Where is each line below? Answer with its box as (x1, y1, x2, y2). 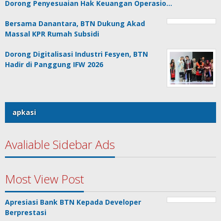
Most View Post (5, 171, 84, 187)
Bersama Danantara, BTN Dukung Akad (5, 19, 145, 29)
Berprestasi (5, 208, 46, 218)
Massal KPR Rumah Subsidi (5, 29, 99, 39)
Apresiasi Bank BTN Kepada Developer (5, 197, 141, 207)
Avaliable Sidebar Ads (5, 136, 115, 153)
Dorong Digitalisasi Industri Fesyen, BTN (5, 49, 148, 59)
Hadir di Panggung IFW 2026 (5, 60, 103, 70)
